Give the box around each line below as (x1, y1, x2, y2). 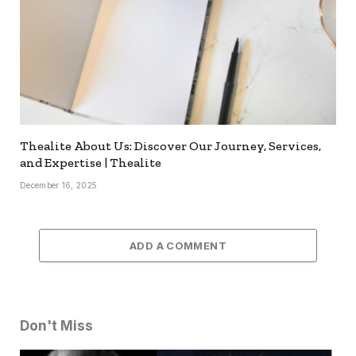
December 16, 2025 (20, 180, 98, 191)
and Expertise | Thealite (20, 155, 161, 171)
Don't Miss (20, 318, 93, 335)
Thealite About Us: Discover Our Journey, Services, (20, 138, 321, 154)
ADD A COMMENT (129, 239, 227, 253)
